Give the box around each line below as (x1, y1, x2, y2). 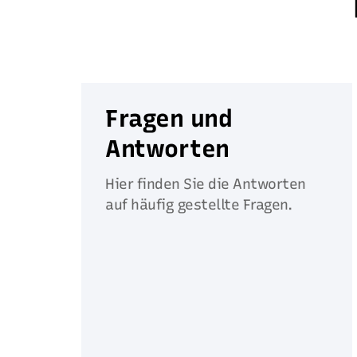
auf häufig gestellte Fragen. (105, 195, 292, 214)
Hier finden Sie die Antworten (105, 175, 306, 193)
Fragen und (105, 103, 233, 133)
